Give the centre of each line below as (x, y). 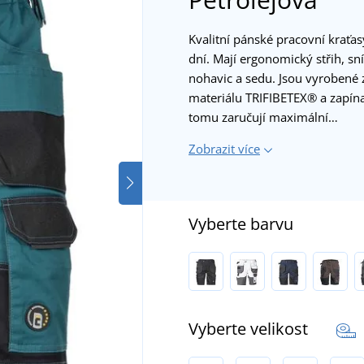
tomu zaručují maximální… (263, 117)
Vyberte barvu (241, 223)
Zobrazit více (224, 148)
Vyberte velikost (250, 328)
